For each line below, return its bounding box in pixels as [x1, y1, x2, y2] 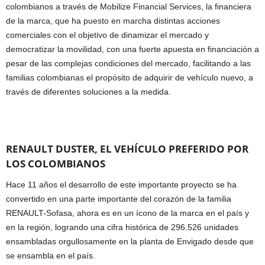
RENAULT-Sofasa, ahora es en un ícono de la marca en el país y [6, 208, 249, 218]
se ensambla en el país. [6, 251, 95, 261]
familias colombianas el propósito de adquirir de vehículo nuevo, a [6, 73, 253, 83]
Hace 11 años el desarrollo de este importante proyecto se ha [6, 180, 237, 190]
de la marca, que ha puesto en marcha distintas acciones [6, 16, 220, 26]
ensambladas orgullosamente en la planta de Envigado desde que [6, 237, 254, 247]
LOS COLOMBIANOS [6, 157, 105, 171]
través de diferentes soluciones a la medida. [6, 87, 171, 97]
